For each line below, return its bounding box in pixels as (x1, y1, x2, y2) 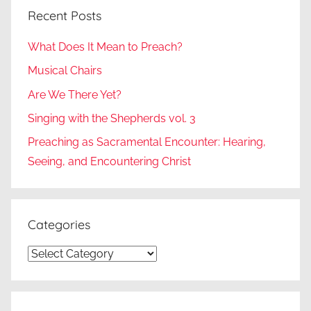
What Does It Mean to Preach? (28, 40, 183, 53)
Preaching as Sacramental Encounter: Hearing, (28, 135, 266, 149)
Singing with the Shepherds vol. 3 (28, 112, 196, 125)
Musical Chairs (28, 64, 102, 78)
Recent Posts (28, 7, 101, 24)
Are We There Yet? (28, 87, 121, 101)
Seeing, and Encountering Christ (28, 155, 191, 169)
